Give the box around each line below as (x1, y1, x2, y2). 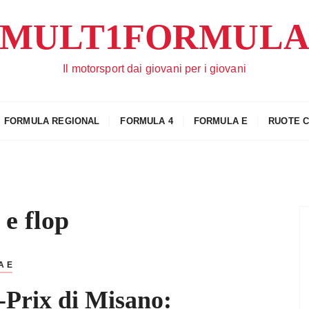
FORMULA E (193, 116, 248, 126)
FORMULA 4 (120, 116, 173, 126)
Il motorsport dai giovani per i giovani (63, 63, 246, 74)
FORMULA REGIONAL (4, 116, 100, 126)
